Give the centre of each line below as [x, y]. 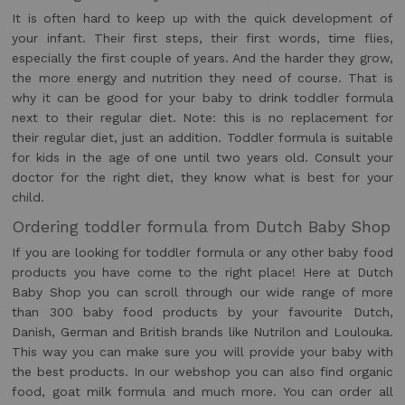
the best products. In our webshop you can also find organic [202, 372]
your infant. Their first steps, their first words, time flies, [202, 38]
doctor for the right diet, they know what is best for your [202, 178]
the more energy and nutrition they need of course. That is [202, 78]
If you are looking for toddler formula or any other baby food [202, 253]
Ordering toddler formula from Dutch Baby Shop [202, 227]
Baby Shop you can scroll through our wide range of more [202, 292]
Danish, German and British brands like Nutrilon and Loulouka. [202, 332]
